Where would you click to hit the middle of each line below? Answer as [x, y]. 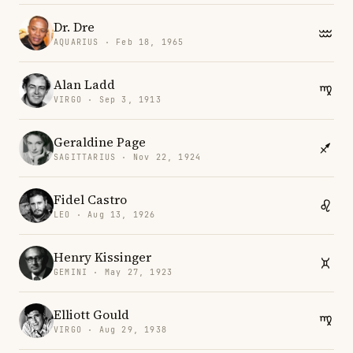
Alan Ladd [84, 84]
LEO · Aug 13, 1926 [105, 214]
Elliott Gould [91, 314]
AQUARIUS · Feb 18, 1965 [119, 42]
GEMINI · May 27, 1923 [113, 272]
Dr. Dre [74, 26]
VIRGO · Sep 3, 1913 [108, 99]
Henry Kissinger [102, 256]
